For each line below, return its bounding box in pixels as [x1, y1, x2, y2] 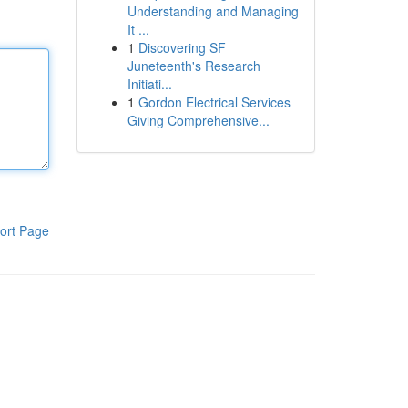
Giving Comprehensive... [127, 111, 270, 129]
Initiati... [127, 75, 172, 93]
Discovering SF [138, 38, 226, 56]
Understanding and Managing [127, 2, 299, 20]
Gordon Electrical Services [138, 93, 291, 111]
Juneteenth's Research [127, 56, 260, 75]
